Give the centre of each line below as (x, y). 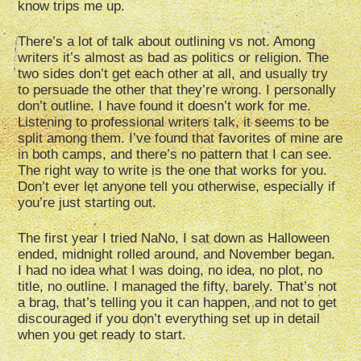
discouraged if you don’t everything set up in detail (169, 319)
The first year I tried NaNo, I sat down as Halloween (174, 239)
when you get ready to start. (102, 335)
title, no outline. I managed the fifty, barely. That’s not (178, 287)
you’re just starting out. (87, 203)
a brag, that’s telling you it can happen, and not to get (178, 303)
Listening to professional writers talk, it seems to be (174, 122)
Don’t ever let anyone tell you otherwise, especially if (177, 187)
